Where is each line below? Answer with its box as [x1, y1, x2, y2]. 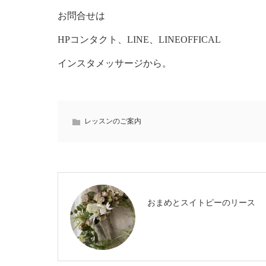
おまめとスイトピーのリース [147, 198, 255, 207]
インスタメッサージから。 [58, 58, 172, 68]
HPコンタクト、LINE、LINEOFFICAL [58, 34, 221, 45]
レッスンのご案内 [84, 116, 141, 125]
